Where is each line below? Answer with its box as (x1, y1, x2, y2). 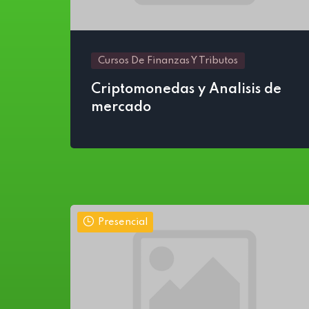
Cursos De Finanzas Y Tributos (98, 56, 238, 66)
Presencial (98, 217, 148, 227)
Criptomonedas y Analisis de (91, 83, 281, 97)
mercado (91, 101, 151, 114)
